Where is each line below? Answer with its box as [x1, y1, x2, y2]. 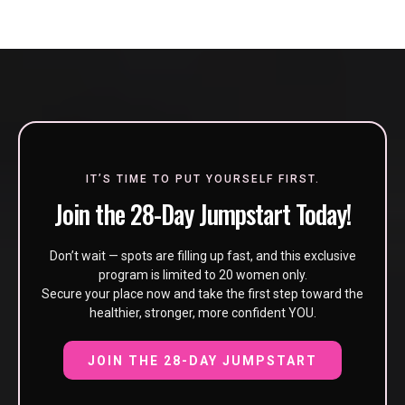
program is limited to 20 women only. [98, 267, 307, 282]
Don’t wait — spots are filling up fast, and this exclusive [49, 248, 356, 263]
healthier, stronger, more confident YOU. [89, 305, 316, 320]
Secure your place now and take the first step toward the [42, 286, 363, 301]
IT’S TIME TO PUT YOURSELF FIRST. [85, 172, 320, 185]
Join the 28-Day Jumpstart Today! [54, 194, 351, 232]
